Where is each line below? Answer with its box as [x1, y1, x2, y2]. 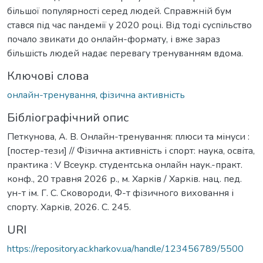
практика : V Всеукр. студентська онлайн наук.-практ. [7, 158, 242, 171]
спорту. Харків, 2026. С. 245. [7, 200, 131, 214]
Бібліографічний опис [7, 109, 129, 126]
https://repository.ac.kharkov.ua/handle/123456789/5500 [7, 242, 244, 255]
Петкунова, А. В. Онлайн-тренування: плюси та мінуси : [7, 130, 249, 143]
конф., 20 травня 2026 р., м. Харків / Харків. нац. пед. [7, 172, 242, 186]
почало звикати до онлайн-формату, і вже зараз [7, 32, 220, 46]
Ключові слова [7, 68, 89, 84]
